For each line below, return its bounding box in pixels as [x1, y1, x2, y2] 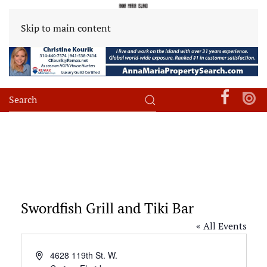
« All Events [195, 219, 247, 232]
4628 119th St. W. [50, 249, 118, 261]
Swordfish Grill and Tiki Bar [20, 198, 194, 218]
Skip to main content [21, 21, 111, 35]
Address [35, 248, 66, 260]
